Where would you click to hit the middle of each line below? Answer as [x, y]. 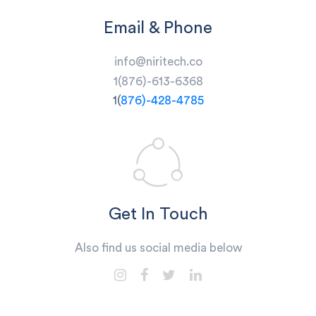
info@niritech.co [158, 62]
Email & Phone [158, 28]
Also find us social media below [158, 248]
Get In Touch [158, 214]
